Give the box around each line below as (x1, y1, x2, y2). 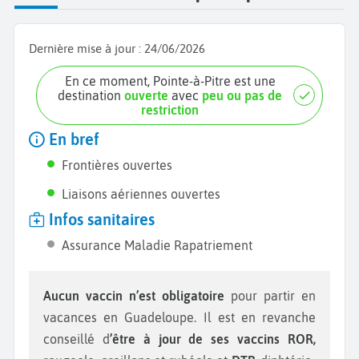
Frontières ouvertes (62, 157, 173, 172)
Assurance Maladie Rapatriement (62, 237, 253, 252)
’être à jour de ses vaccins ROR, (109, 331, 317, 346)
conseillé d (43, 331, 110, 346)
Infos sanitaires (45, 210, 155, 228)
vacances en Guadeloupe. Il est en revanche (43, 309, 316, 325)
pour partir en (224, 288, 316, 303)
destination (58, 87, 125, 103)
